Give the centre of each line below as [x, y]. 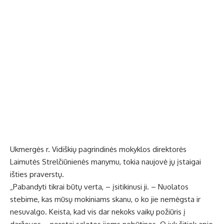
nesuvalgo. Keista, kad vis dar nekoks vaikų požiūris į [98, 212]
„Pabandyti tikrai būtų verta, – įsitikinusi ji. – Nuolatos [99, 187]
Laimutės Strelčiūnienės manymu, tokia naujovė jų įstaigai [105, 162]
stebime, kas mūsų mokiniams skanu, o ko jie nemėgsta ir [105, 199]
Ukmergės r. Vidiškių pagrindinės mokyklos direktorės [98, 149]
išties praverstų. [37, 174]
